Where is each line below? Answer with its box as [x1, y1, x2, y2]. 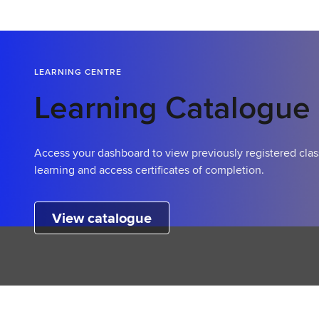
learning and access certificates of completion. [34, 162, 264, 178]
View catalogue [52, 207, 152, 229]
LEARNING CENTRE [34, 66, 122, 78]
